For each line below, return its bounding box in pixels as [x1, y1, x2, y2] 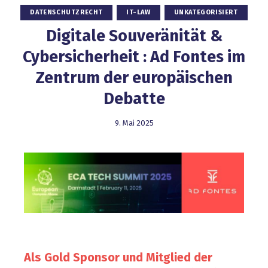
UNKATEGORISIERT [173, 8, 238, 17]
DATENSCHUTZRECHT [30, 8, 103, 17]
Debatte [103, 89, 165, 109]
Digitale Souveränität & [45, 26, 223, 46]
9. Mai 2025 [114, 118, 154, 128]
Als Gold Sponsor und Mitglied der [24, 249, 212, 264]
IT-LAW [126, 8, 151, 17]
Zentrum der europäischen [35, 68, 233, 88]
